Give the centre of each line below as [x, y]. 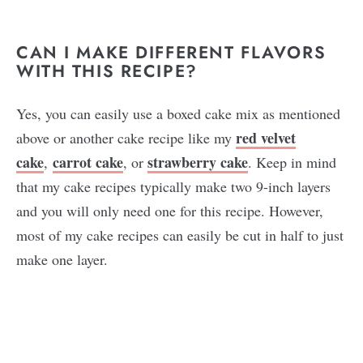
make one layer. [62, 260]
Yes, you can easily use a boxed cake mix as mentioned [178, 114]
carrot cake [88, 162]
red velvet [266, 138]
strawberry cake [198, 162]
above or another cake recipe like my [126, 138]
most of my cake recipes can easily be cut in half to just [180, 235]
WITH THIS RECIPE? [107, 72]
